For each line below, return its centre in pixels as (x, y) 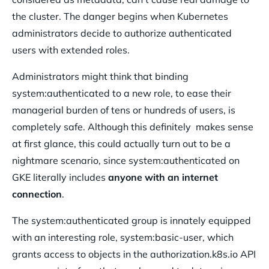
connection (37, 194)
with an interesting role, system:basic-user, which (123, 237)
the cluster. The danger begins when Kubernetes (120, 17)
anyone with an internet (163, 177)
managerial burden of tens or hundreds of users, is (124, 110)
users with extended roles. (72, 50)
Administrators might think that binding (100, 77)
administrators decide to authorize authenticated (122, 33)
